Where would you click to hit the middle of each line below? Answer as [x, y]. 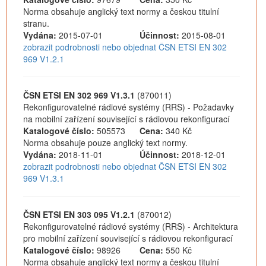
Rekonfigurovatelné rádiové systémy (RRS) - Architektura [131, 226]
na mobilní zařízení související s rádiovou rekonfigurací [126, 119]
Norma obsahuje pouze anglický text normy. [105, 142]
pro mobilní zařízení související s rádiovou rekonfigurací [128, 238]
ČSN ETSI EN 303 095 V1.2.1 [79, 214]
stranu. [36, 23]
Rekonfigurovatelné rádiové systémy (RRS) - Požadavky [129, 107]
